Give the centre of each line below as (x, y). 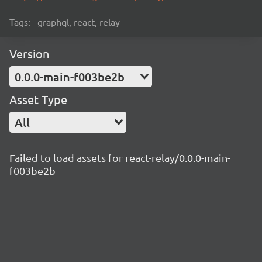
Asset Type (38, 99)
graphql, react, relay (79, 22)
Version (29, 54)
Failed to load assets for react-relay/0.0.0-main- (120, 158)
